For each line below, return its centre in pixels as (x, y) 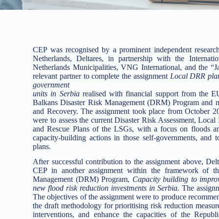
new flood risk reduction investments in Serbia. (108, 188)
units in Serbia (56, 93)
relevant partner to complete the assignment (100, 76)
